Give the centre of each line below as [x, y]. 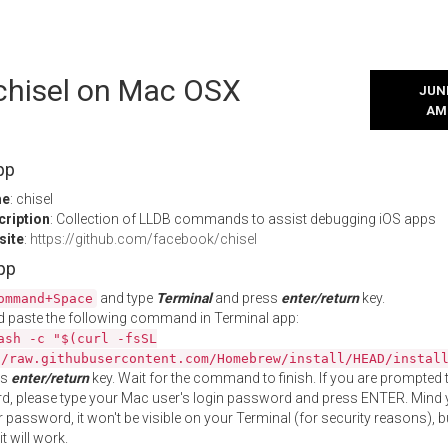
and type [126, 298]
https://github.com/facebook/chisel [143, 239]
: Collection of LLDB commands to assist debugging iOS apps [243, 219]
